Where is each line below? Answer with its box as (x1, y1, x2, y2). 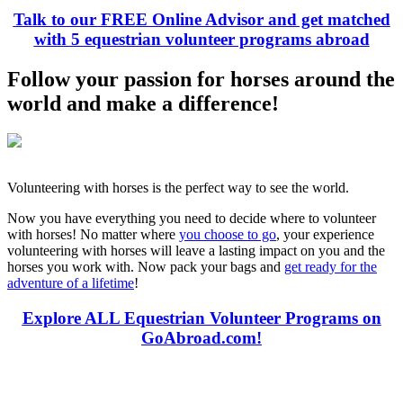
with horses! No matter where (7, 227, 179, 243)
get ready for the (284, 259, 377, 275)
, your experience (276, 227, 374, 243)
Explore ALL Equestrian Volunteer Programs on (22, 309, 381, 328)
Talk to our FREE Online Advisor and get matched (13, 9, 390, 29)
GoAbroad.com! (141, 328, 262, 348)
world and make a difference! (7, 91, 279, 115)
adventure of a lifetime (7, 275, 134, 291)
